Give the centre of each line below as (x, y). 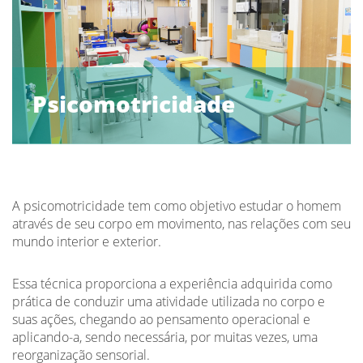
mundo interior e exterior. (87, 241)
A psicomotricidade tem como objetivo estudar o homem (177, 205)
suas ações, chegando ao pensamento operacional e (161, 319)
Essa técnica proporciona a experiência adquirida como (172, 283)
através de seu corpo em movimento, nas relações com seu (181, 223)
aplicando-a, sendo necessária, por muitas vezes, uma (165, 337)
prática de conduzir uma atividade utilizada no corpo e (169, 301)
